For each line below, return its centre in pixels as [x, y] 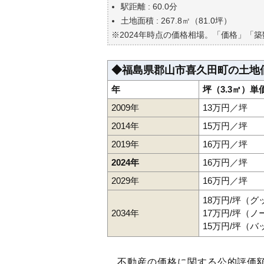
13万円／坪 [225, 108]
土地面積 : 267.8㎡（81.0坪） [176, 21]
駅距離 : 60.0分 [149, 6]
